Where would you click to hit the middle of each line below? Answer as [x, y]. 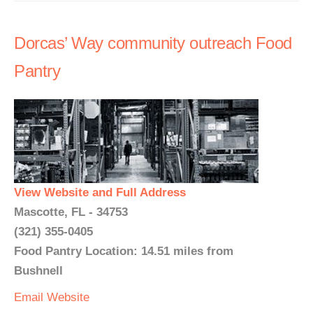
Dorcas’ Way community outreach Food [153, 43]
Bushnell [38, 271]
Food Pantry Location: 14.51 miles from [124, 251]
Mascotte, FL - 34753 [71, 212]
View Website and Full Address [100, 192]
